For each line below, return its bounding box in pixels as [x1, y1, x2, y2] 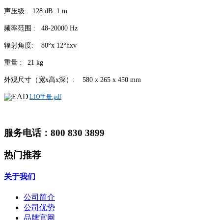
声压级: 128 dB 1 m [4, 7, 67, 15]
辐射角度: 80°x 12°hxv [4, 41, 77, 49]
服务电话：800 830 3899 [4, 127, 105, 138]
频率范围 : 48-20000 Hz [4, 24, 78, 32]
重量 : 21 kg [4, 58, 43, 66]
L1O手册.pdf [29, 93, 61, 100]
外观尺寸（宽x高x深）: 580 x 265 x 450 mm [4, 76, 141, 83]
